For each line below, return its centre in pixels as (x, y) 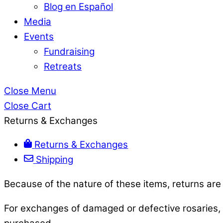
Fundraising (69, 51)
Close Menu (30, 91)
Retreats (63, 66)
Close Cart (28, 106)
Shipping (54, 160)
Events (39, 36)
